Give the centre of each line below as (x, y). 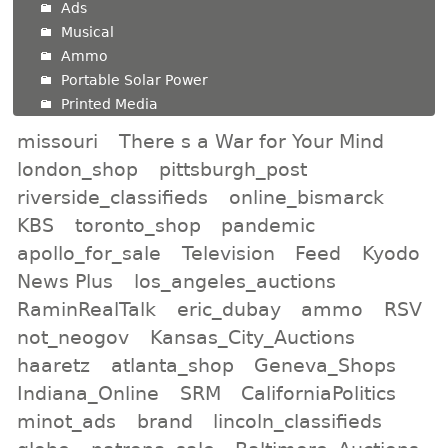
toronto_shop (137, 224)
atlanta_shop (172, 364)
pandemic (268, 224)
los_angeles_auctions (234, 280)
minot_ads (67, 420)
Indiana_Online (88, 392)
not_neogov (73, 336)
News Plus (65, 280)
